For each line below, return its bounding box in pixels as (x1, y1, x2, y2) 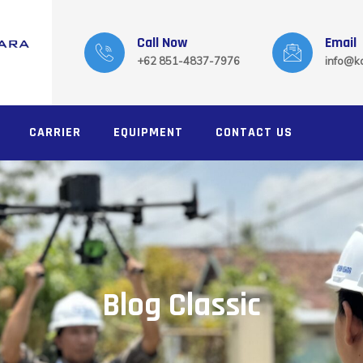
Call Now (137, 33, 188, 52)
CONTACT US (216, 124, 293, 141)
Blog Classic (102, 284, 261, 327)
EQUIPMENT (113, 124, 183, 141)
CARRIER (29, 124, 81, 141)
